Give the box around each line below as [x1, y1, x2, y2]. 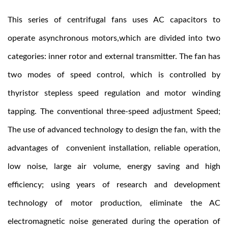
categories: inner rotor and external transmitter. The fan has [8, 52, 220, 61]
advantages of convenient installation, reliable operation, [8, 144, 220, 152]
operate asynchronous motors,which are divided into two [8, 34, 220, 42]
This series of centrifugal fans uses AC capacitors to [8, 16, 220, 24]
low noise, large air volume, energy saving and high [8, 162, 220, 170]
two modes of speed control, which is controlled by [8, 71, 220, 79]
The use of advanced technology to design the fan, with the [8, 126, 220, 134]
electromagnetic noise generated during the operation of [8, 217, 220, 225]
